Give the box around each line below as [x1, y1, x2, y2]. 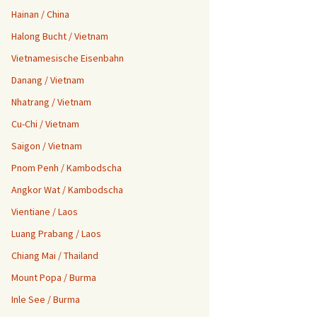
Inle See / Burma [11, 293, 80, 306]
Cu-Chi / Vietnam [11, 117, 79, 130]
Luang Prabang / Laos [11, 227, 101, 240]
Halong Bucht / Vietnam [11, 30, 108, 42]
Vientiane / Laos [11, 205, 78, 218]
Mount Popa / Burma [11, 271, 96, 284]
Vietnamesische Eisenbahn [11, 52, 124, 64]
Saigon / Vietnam [11, 139, 82, 152]
